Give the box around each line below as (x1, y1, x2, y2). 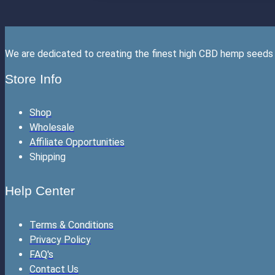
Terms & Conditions (29, 219, 114, 231)
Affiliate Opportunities (29, 136, 125, 149)
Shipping (29, 151, 66, 163)
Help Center (5, 184, 75, 198)
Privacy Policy (29, 233, 91, 246)
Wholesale (29, 122, 74, 134)
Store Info (5, 71, 62, 86)
